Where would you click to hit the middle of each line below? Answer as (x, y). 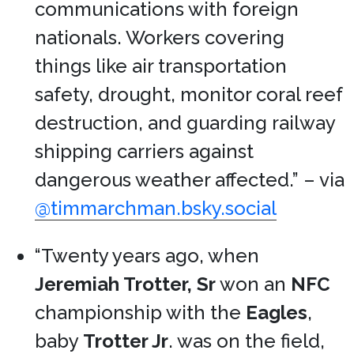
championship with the (140, 313)
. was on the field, (247, 341)
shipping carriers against (144, 151)
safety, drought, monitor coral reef (188, 94)
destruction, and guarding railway (185, 123)
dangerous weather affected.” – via (190, 180)
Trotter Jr (126, 341)
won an (253, 284)
